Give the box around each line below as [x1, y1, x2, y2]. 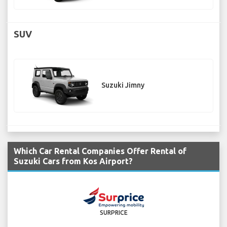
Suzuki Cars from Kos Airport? [14, 157, 133, 166]
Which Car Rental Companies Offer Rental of [14, 146, 186, 156]
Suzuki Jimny [101, 81, 144, 90]
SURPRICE [99, 209, 128, 216]
